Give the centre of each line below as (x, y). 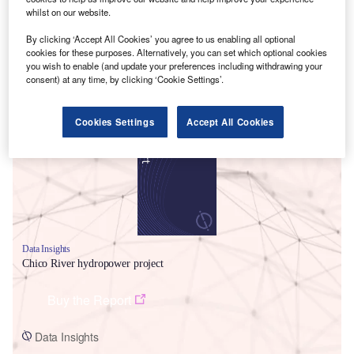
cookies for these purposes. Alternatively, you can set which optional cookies (177, 53)
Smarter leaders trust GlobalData (124, 96)
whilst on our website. (69, 12)
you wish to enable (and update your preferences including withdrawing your (175, 66)
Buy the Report (89, 299)
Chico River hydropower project (93, 263)
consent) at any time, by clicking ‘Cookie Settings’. (125, 79)
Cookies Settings (115, 122)
